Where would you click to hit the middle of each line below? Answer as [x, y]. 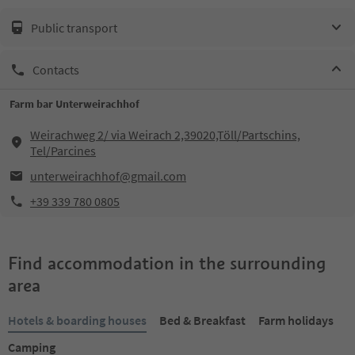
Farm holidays [296, 320]
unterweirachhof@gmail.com [108, 176]
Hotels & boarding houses [77, 320]
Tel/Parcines [63, 151]
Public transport [74, 27]
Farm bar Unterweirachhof [74, 104]
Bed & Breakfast [202, 320]
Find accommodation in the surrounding [167, 263]
